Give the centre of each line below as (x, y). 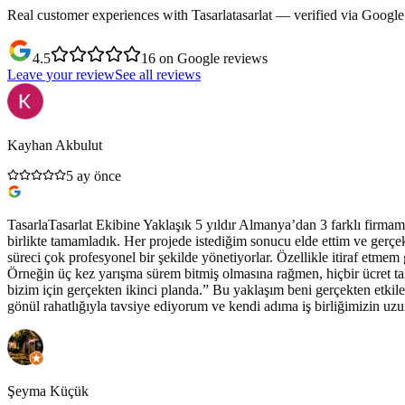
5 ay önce (94, 175)
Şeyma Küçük (48, 391)
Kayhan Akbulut (55, 145)
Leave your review (61, 74)
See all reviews (158, 74)
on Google (189, 58)
